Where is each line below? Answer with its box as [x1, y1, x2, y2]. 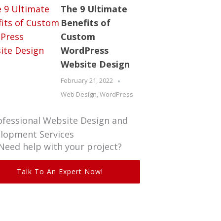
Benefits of [60, 17, 110, 29]
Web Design [60, 90, 97, 99]
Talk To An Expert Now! [17, 167, 103, 176]
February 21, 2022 [60, 76, 113, 85]
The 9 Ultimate [60, 3, 127, 15]
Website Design [60, 58, 130, 70]
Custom [60, 31, 95, 42]
